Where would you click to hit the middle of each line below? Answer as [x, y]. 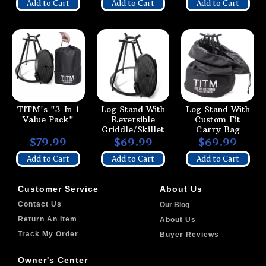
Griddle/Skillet [133, 130]
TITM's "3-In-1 [48, 110]
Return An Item [47, 219]
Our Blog [175, 205]
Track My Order [48, 234]
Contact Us [40, 205]
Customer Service [58, 189]
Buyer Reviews [189, 235]
